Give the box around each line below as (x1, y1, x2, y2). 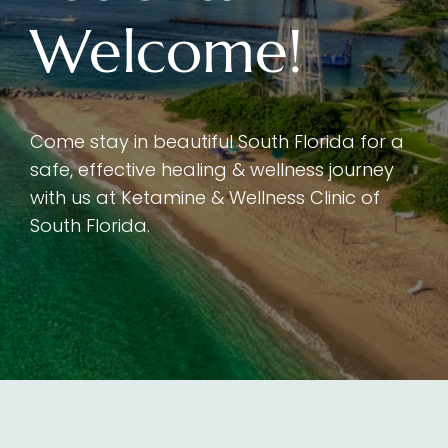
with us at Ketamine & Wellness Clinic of (30, 185, 380, 210)
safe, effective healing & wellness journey (30, 157, 394, 182)
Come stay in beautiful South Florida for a (30, 129, 404, 154)
